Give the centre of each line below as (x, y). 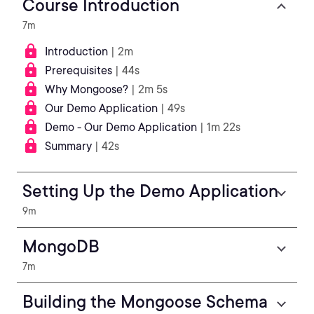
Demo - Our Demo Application (121, 127)
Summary (68, 146)
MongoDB (61, 246)
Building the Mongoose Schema (145, 302)
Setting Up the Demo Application (150, 191)
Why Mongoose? (87, 89)
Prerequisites (78, 70)
